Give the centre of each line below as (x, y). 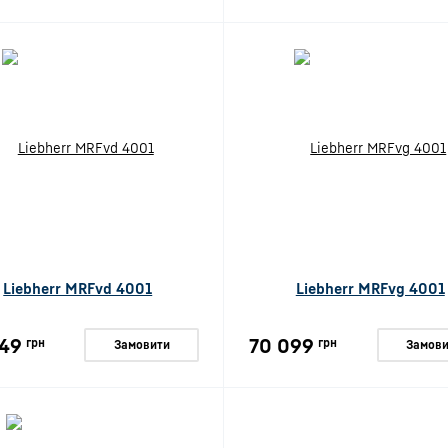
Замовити (141, 344)
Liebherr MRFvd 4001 (78, 288)
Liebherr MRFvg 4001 (370, 288)
